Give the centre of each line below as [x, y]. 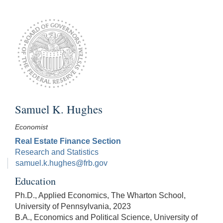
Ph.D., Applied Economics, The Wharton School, [100, 196]
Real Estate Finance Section [68, 141]
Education [35, 181]
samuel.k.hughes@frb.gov [61, 163]
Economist [31, 127]
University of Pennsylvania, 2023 [73, 207]
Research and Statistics [57, 152]
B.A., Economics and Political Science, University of [106, 218]
